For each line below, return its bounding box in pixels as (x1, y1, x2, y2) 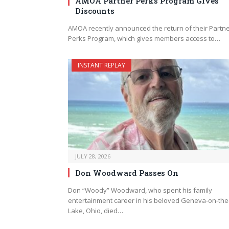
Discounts (75, 6, 114, 16)
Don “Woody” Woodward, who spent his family (68, 185, 212, 195)
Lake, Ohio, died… (68, 205, 123, 215)
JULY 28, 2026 (75, 152, 110, 160)
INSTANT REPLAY (78, 61, 125, 70)
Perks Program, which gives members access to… (68, 34, 220, 43)
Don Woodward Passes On (75, 167, 178, 178)
